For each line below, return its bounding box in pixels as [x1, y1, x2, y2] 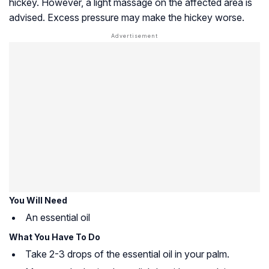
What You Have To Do [9, 232, 100, 243]
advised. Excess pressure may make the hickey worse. [9, 11, 244, 24]
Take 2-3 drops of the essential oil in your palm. [25, 248, 229, 261]
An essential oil [25, 211, 90, 224]
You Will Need [9, 195, 67, 206]
